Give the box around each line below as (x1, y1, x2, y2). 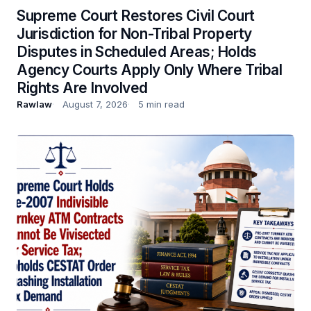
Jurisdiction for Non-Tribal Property (17, 24, 252, 42)
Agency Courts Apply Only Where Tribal (17, 60, 283, 78)
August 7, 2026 (62, 98, 128, 110)
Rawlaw (17, 98, 52, 110)
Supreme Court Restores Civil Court (17, 6, 255, 24)
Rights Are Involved (17, 78, 149, 96)
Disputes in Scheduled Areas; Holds (17, 42, 257, 60)
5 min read (138, 98, 185, 110)
